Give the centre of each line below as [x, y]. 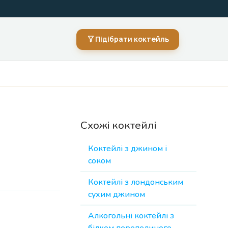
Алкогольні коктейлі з [131, 216]
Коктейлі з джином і [127, 149]
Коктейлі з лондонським [136, 182]
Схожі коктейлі [118, 125]
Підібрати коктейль [132, 39]
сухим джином [117, 194]
